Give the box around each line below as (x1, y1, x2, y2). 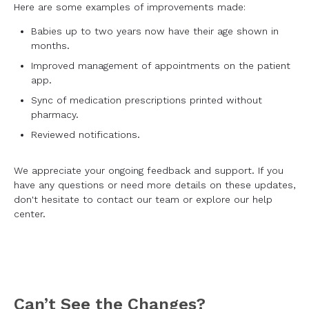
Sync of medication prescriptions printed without (31, 94, 262, 106)
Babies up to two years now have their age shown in (31, 25, 279, 37)
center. (14, 208, 46, 219)
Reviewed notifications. (31, 128, 140, 140)
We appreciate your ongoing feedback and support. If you (14, 164, 283, 176)
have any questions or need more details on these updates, (14, 179, 295, 190)
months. (31, 39, 70, 51)
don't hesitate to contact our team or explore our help (14, 193, 272, 205)
